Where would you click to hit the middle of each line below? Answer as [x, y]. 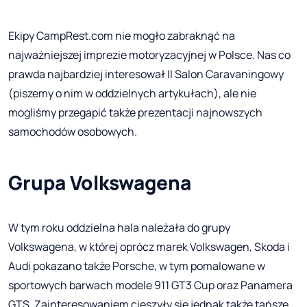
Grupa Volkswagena [100, 182]
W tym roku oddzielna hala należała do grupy [119, 227]
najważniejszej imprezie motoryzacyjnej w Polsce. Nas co [149, 54]
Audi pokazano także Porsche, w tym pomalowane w [137, 266]
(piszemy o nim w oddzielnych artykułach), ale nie [132, 93]
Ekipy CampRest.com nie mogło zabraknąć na [122, 35]
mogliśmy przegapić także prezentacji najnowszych [135, 112]
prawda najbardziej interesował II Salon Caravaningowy [146, 74]
